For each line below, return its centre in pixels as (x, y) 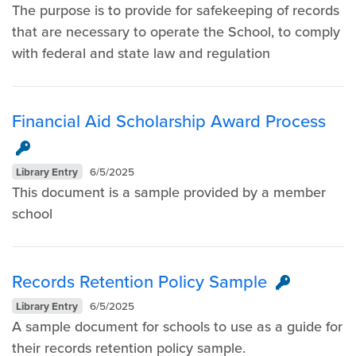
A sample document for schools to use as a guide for (177, 326)
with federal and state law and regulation (141, 53)
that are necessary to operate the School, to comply (176, 31)
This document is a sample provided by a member (169, 192)
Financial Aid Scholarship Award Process (169, 121)
